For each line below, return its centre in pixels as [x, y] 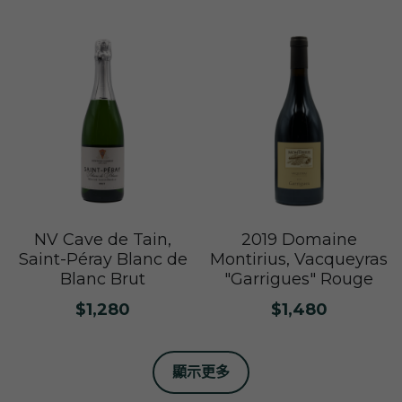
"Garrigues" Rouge [299, 280]
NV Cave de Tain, [103, 240]
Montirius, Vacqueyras [299, 260]
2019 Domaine [299, 240]
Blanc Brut [103, 280]
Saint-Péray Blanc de [103, 260]
